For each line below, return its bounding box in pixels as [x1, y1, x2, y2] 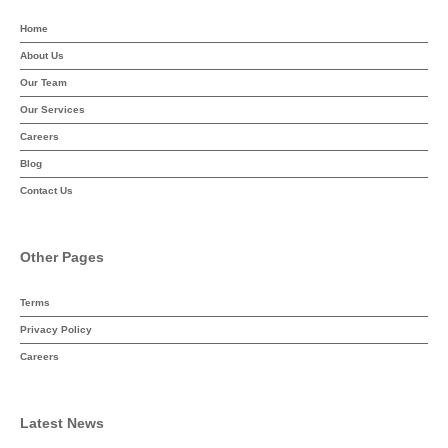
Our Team [20, 77, 67, 88]
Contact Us [20, 185, 73, 196]
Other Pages [20, 249, 104, 265]
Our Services [20, 104, 85, 115]
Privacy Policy [20, 324, 92, 335]
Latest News [20, 415, 104, 431]
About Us [20, 50, 64, 61]
